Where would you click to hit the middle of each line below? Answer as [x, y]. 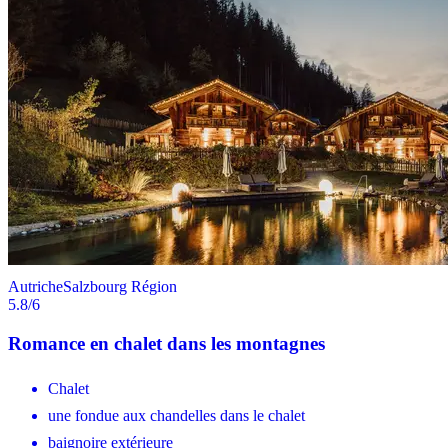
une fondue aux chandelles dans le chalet [176, 416]
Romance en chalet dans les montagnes [166, 343]
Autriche [35, 287]
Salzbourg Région [120, 287]
